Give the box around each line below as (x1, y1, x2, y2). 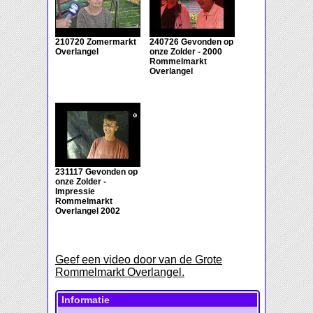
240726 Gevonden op (150, 37, 233, 48)
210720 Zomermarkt (55, 37, 136, 48)
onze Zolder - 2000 (150, 47, 222, 57)
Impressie (55, 187, 95, 197)
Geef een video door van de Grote (55, 254, 222, 266)
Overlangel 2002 (55, 206, 120, 217)
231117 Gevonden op (55, 167, 138, 177)
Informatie (61, 294, 110, 306)
